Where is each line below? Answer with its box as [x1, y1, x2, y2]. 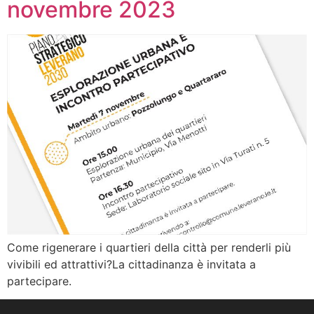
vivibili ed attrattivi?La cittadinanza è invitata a [7, 257, 256, 271]
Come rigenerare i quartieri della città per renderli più [7, 240, 291, 254]
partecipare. [7, 273, 71, 288]
